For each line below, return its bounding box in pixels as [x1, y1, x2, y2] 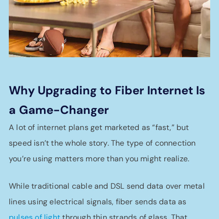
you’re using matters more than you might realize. [9, 153, 190, 164]
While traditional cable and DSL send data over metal [9, 181, 205, 191]
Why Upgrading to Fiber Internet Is [9, 83, 205, 98]
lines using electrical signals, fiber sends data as [9, 197, 187, 207]
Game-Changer [19, 102, 109, 117]
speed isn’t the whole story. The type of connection [9, 138, 196, 148]
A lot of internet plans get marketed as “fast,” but [9, 122, 189, 132]
